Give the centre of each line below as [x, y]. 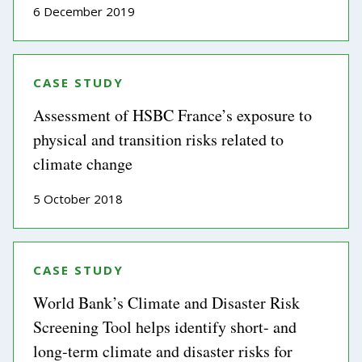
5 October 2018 [78, 199]
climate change [83, 164]
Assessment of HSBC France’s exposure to [173, 115]
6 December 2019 [84, 11]
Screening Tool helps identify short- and [165, 327]
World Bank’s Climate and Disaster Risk [166, 303]
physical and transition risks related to [158, 139]
